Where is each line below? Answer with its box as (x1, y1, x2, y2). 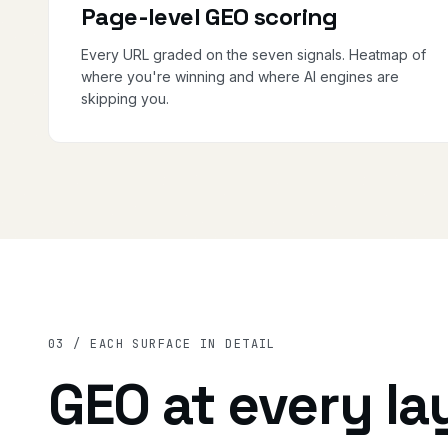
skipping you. (81, 89, 169, 107)
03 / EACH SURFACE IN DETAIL (48, 335, 276, 352)
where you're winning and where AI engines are (81, 67, 399, 85)
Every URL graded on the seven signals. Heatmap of (81, 45, 426, 63)
